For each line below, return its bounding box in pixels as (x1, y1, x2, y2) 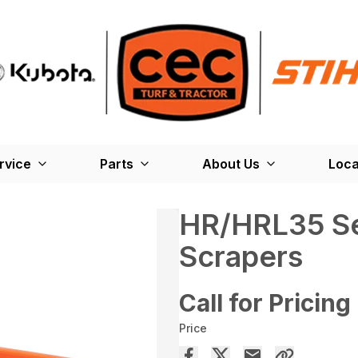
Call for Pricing (179, 288, 351, 317)
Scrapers (179, 239, 303, 274)
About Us (201, 156, 260, 172)
